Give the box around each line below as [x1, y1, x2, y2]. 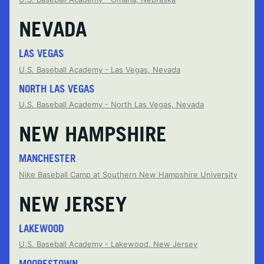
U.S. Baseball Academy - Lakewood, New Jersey [19, 239, 197, 249]
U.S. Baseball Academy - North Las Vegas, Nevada [19, 100, 204, 110]
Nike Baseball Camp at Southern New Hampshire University [19, 169, 237, 179]
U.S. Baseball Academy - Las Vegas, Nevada [19, 64, 180, 74]
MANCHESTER [19, 152, 75, 165]
